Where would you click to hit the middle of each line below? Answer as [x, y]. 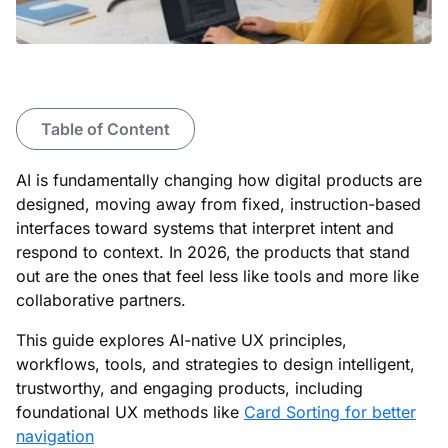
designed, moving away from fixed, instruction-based [218, 203]
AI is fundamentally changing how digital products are [219, 179]
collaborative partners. [101, 299]
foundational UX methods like [130, 411]
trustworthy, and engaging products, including [189, 387]
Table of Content [105, 128]
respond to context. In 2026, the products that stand [213, 251]
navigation [55, 435]
